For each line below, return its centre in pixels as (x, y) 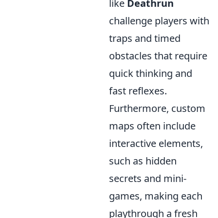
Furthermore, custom (157, 109)
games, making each (156, 196)
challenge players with (159, 21)
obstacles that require (158, 56)
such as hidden (143, 161)
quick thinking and (151, 73)
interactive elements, (156, 144)
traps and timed (145, 38)
